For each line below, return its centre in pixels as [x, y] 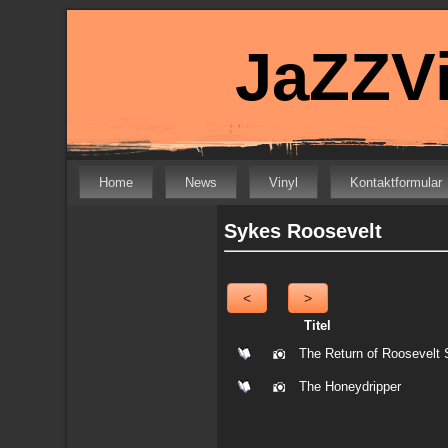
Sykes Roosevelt [303, 231]
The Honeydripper [350, 386]
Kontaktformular [396, 182]
